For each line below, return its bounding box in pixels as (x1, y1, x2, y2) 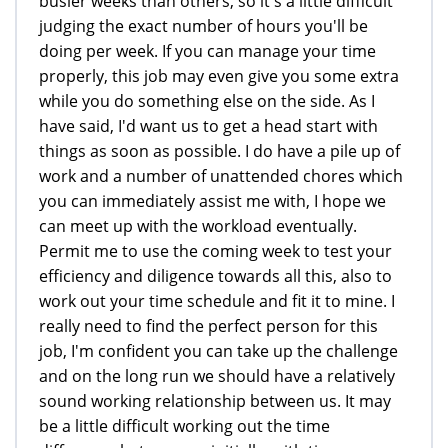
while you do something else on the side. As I (39, 89, 375, 112)
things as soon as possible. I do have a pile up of (39, 139, 400, 162)
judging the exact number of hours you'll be (39, 14, 368, 37)
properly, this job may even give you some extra (39, 64, 399, 87)
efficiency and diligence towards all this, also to (39, 264, 392, 287)
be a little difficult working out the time (39, 414, 330, 437)
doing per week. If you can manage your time (39, 39, 376, 62)
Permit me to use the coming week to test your (39, 239, 392, 262)
